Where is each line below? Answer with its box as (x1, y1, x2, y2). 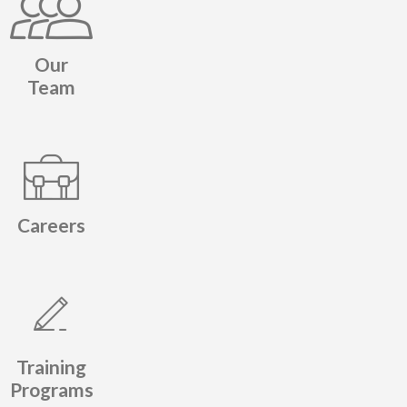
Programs (9, 378, 94, 402)
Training (16, 355, 87, 379)
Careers (17, 213, 86, 237)
